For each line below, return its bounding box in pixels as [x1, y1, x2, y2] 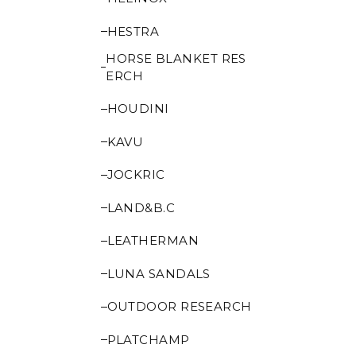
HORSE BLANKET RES [106, 50, 246, 66]
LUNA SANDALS [106, 265, 211, 281]
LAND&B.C [106, 199, 176, 215]
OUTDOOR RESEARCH [106, 299, 252, 314]
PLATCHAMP [106, 331, 190, 347]
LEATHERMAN [106, 233, 199, 248]
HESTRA [106, 23, 160, 39]
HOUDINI [106, 101, 169, 116]
